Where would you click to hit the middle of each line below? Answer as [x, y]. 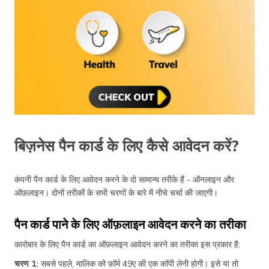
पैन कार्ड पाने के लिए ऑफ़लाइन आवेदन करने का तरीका [130, 224]
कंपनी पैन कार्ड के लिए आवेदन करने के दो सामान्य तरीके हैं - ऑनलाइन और [124, 179]
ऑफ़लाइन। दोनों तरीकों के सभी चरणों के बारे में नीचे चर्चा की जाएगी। [116, 192]
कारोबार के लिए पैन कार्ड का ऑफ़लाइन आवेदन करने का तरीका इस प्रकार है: [127, 244]
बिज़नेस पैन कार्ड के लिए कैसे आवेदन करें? [127, 145]
